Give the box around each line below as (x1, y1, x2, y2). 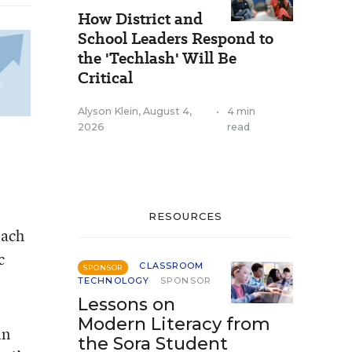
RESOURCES (148, 210, 223, 222)
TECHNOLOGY (78, 275, 149, 286)
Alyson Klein (78, 105, 138, 117)
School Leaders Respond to (78, 27, 273, 49)
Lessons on (78, 294, 175, 315)
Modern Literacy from (78, 313, 270, 335)
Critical (78, 67, 133, 89)
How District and (78, 8, 203, 30)
